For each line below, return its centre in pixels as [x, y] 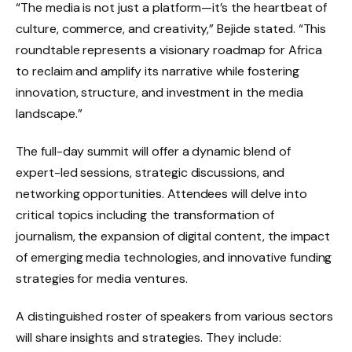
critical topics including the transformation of [145, 214]
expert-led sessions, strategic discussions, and [150, 172]
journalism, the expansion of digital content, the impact [173, 236]
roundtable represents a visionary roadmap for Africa [169, 49]
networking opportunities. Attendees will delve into [161, 193]
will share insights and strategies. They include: [148, 337]
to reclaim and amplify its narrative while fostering [158, 71]
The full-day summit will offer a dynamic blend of [153, 151]
